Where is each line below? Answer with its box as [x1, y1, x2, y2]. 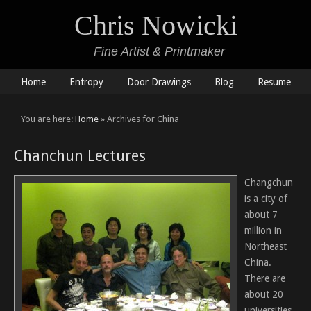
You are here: [21, 114, 75, 124]
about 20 [244, 289, 283, 300]
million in [244, 225, 282, 236]
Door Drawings [126, 76, 191, 87]
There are [244, 273, 285, 284]
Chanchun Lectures [14, 147, 146, 165]
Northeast [244, 241, 287, 252]
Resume [257, 76, 291, 87]
